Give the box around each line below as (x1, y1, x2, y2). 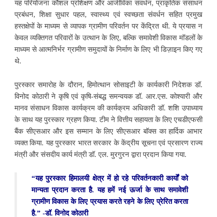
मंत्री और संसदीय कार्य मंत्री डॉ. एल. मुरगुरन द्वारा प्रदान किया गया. (15, 150, 186, 158)
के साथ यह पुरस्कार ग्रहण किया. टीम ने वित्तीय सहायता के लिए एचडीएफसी (15, 115, 202, 124)
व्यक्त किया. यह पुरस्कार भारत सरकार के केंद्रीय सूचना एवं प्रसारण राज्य (15, 139, 202, 147)
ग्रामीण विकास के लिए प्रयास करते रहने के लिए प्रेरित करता (31, 197, 188, 205)
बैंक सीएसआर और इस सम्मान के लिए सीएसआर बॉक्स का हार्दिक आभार (15, 127, 202, 135)
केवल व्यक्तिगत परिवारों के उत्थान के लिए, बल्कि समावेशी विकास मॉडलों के (15, 33, 202, 42)
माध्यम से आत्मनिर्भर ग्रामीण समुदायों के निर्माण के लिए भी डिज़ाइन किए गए (15, 45, 202, 53)
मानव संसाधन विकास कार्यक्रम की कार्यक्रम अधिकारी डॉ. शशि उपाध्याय (15, 104, 202, 112)
